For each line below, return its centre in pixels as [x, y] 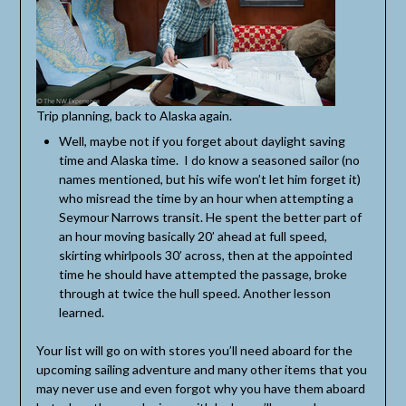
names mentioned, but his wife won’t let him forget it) [209, 179]
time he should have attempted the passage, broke [203, 274]
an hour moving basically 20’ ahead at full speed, [193, 236]
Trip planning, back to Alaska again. [134, 115]
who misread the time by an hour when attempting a [206, 198]
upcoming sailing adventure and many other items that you [201, 369]
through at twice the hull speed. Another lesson [194, 293]
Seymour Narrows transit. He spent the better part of [210, 217]
